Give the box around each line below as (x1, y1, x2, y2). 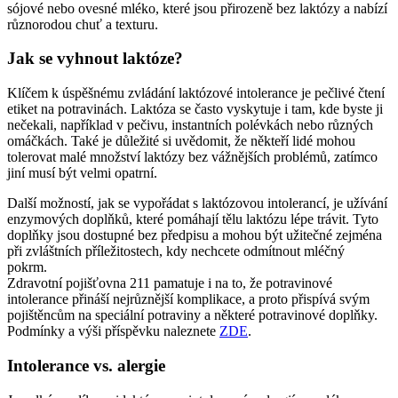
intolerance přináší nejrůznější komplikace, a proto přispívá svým (7, 291, 370, 307)
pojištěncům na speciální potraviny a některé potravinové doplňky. (7, 307, 378, 323)
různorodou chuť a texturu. (7, 16, 158, 32)
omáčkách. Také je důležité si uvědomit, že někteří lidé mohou (7, 133, 355, 149)
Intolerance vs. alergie (7, 355, 165, 375)
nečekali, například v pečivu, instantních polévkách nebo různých (7, 117, 373, 133)
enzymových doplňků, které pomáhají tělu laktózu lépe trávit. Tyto (7, 211, 378, 227)
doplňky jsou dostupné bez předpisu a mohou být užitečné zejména (7, 227, 382, 243)
